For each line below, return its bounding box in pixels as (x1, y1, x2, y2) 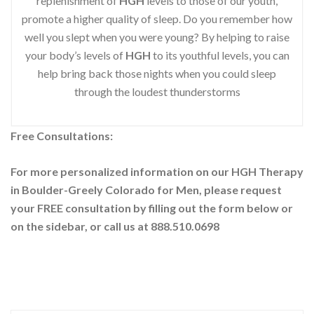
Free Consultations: (11, 129, 113, 143)
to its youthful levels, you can (150, 48, 289, 62)
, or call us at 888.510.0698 (85, 219, 219, 233)
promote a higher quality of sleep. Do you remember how (22, 11, 292, 25)
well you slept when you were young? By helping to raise (25, 29, 289, 43)
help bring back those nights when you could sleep (38, 66, 276, 80)
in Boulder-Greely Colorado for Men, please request (11, 183, 282, 197)
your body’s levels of (25, 48, 125, 62)
